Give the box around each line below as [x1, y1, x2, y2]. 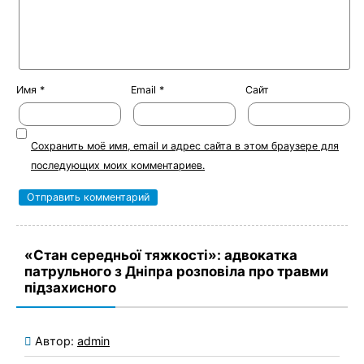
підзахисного [24, 279, 116, 297]
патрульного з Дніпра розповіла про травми [24, 263, 328, 280]
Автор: [35, 333, 77, 348]
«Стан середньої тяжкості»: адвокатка [24, 247, 297, 264]
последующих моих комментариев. [31, 159, 205, 172]
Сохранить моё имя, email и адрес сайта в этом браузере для [31, 140, 339, 153]
